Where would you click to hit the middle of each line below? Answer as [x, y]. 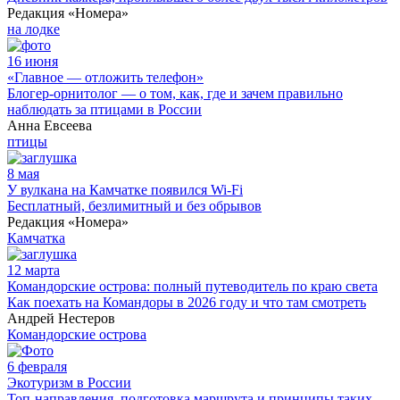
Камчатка [36, 237]
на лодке [33, 29]
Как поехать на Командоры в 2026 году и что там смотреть [187, 302]
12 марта [33, 270]
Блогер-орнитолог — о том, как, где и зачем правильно [175, 93]
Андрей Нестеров [61, 318]
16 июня [33, 61]
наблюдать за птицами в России [104, 109]
